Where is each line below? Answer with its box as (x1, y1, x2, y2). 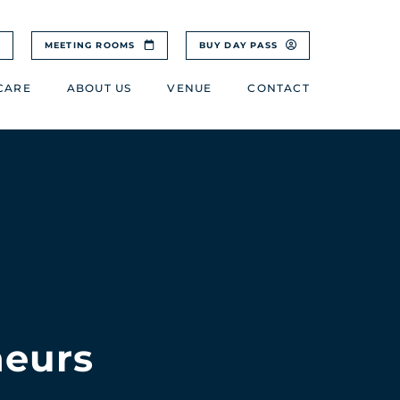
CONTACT (247, 81, 310, 96)
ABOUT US (66, 81, 132, 96)
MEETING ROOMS (44, 40, 139, 50)
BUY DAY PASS (198, 40, 282, 50)
